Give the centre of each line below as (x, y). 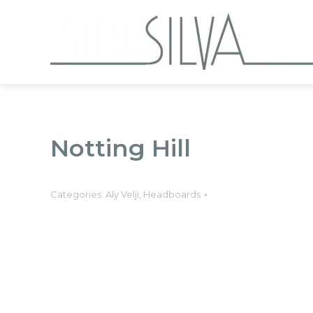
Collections (279, 42)
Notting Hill (121, 148)
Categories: (78, 194)
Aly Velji (122, 194)
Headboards (172, 194)
